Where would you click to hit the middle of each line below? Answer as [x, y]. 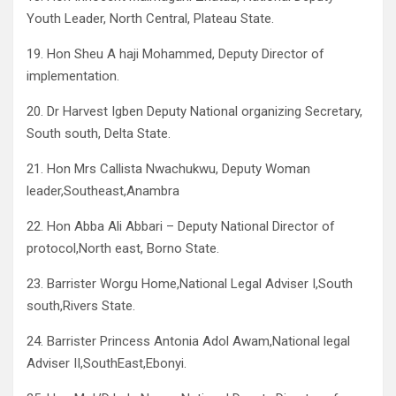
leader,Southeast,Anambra [103, 191]
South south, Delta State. [99, 134]
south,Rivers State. [81, 306]
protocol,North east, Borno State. [123, 249]
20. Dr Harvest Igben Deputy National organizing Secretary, [194, 112]
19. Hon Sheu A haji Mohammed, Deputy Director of [175, 54]
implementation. [73, 76]
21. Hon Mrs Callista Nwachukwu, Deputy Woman [168, 169]
